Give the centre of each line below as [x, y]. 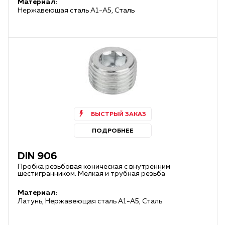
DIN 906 [37, 156]
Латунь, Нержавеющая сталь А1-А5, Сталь [90, 201]
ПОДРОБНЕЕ [113, 131]
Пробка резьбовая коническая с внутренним [94, 167]
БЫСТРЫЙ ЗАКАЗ [118, 115]
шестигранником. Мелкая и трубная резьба [91, 174]
